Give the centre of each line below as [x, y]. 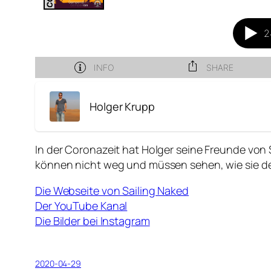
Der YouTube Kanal [81, 206]
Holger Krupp [122, 106]
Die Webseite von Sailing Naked [112, 191]
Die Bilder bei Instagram [93, 221]
